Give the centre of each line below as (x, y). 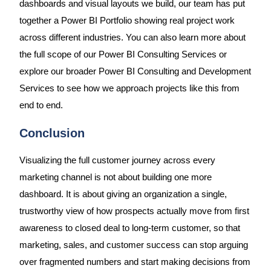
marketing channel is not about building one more (115, 177)
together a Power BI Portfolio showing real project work (127, 21)
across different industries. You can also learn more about (132, 38)
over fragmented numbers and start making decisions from (135, 262)
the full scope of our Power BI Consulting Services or (123, 55)
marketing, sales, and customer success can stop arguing (133, 245)
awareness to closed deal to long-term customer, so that (129, 228)
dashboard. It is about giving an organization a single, (123, 194)
